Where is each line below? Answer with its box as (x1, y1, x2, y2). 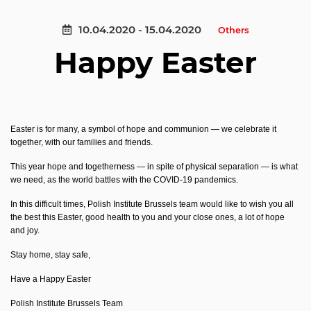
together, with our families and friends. (10, 137, 153, 147)
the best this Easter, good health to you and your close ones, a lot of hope (10, 212, 285, 222)
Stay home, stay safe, (10, 250, 90, 260)
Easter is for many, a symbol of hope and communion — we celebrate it (10, 124, 276, 134)
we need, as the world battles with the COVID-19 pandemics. (10, 175, 240, 185)
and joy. (10, 226, 40, 235)
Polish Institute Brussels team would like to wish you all (87, 199, 294, 209)
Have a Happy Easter (10, 274, 91, 284)
